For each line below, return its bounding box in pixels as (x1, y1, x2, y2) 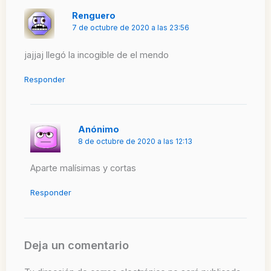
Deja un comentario (24, 238, 129, 252)
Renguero (72, 10, 116, 21)
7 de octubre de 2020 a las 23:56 (72, 23, 190, 32)
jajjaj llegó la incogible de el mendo (24, 49, 169, 60)
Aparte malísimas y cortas (30, 163, 136, 174)
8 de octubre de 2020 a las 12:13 (78, 137, 192, 146)
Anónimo (78, 123, 119, 134)
